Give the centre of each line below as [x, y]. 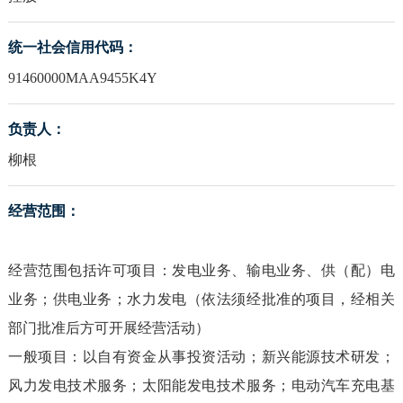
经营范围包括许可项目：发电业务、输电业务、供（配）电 [201, 271]
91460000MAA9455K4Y [82, 78]
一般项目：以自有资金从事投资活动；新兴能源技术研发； [201, 357]
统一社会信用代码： [72, 48]
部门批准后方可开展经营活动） [108, 328]
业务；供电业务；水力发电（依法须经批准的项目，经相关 [201, 300]
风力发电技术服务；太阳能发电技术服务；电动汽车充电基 [201, 386]
